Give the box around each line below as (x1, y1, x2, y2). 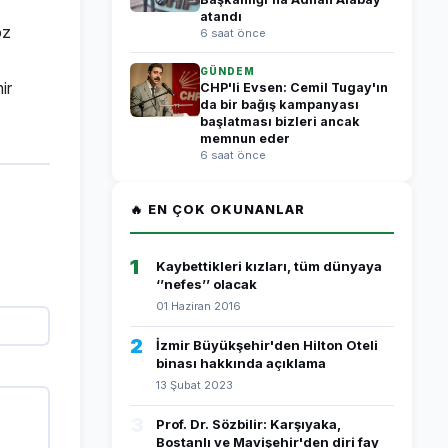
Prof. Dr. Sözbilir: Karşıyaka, (156, 416, 341, 432)
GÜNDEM (200, 65, 255, 77)
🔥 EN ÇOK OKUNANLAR (130, 202, 305, 217)
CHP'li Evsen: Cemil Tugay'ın (200, 80, 388, 95)
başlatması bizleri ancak (200, 114, 360, 129)
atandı (200, 9, 242, 24)
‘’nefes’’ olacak (156, 276, 257, 292)
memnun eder (200, 131, 290, 146)
